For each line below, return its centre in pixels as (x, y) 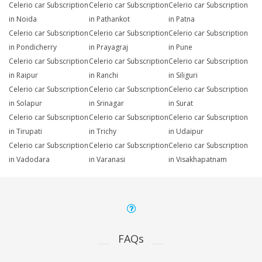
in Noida (23, 19)
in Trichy (102, 132)
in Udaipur (186, 132)
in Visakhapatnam (198, 160)
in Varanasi (107, 160)
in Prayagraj (108, 47)
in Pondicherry (33, 47)
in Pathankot (109, 19)
